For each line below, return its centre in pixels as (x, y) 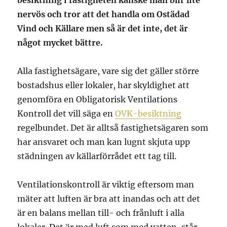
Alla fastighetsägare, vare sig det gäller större (108, 71)
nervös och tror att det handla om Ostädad (104, 14)
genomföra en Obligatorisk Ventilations (98, 99)
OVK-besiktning (148, 113)
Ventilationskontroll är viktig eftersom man (106, 184)
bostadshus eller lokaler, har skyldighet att (104, 85)
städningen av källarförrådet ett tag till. (97, 156)
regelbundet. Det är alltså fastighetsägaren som (113, 127)
